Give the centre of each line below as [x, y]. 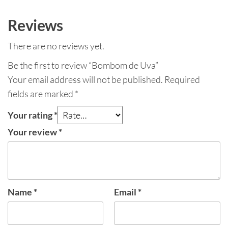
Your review [33, 132]
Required [182, 79]
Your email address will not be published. [85, 79]
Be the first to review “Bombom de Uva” [83, 65]
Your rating [31, 115]
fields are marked [41, 93]
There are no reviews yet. [56, 46]
